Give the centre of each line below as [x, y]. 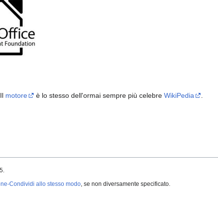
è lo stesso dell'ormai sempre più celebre [99, 96]
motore [16, 96]
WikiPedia [179, 96]
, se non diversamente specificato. [126, 184]
